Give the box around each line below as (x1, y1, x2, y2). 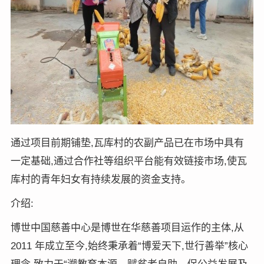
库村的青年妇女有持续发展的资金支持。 (10, 173, 191, 185)
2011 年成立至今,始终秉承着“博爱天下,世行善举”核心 (10, 240, 248, 252)
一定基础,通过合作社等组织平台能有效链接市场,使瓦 (10, 155, 247, 167)
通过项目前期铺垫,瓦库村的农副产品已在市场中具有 (10, 137, 244, 148)
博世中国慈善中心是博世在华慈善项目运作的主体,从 (10, 222, 244, 233)
